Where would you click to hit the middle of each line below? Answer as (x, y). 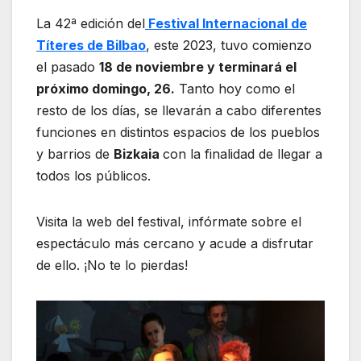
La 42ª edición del (91, 23)
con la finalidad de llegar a (243, 154)
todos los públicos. (95, 175)
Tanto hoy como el (235, 88)
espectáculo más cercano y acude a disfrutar (175, 243)
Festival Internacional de (226, 23)
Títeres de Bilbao (91, 45)
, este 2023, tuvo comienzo (229, 45)
